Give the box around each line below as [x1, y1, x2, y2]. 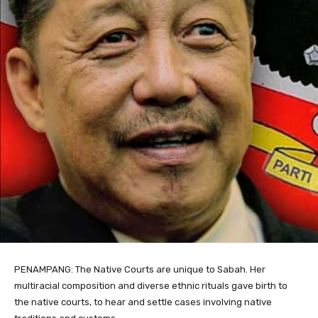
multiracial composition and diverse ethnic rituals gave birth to [14, 280, 287, 291]
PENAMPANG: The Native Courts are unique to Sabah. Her [14, 263, 265, 275]
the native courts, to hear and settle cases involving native [14, 296, 272, 307]
